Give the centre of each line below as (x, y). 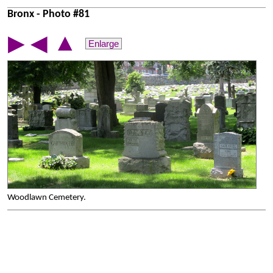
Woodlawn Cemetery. (47, 198)
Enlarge (104, 44)
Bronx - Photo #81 (48, 14)
